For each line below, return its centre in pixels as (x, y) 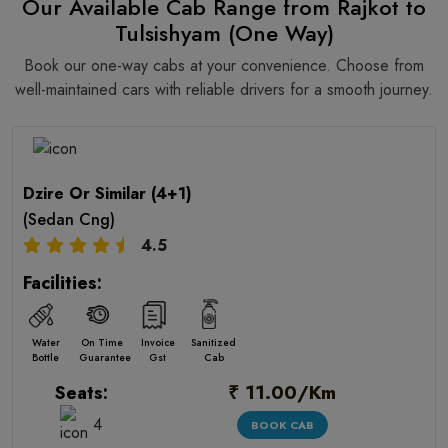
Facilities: (62, 283)
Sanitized (213, 342)
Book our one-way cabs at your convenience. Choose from (224, 65)
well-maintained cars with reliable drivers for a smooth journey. (224, 89)
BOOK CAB (282, 425)
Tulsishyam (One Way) (224, 33)
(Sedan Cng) (69, 219)
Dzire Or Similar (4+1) (107, 193)
